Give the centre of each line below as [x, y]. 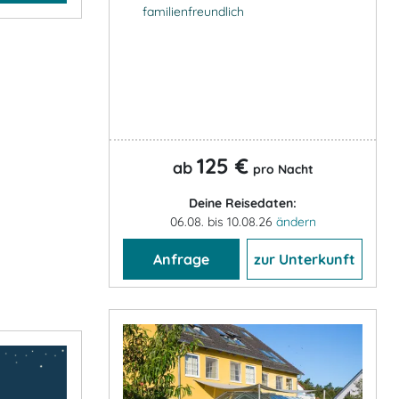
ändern [296, 221]
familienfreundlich [193, 11]
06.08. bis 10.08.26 [223, 221]
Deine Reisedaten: [243, 203]
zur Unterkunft [304, 259]
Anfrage [181, 259]
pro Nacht [283, 169]
